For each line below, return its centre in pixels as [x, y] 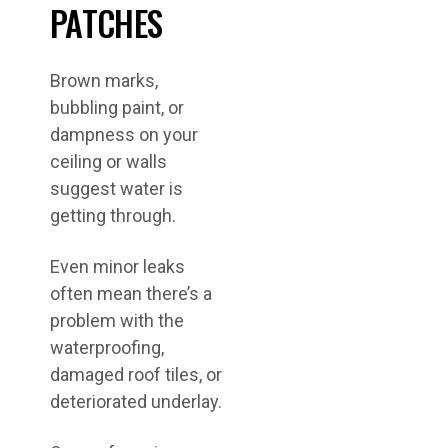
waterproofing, [107, 347]
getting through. [113, 215]
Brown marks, [104, 80]
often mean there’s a [131, 293]
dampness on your [124, 134]
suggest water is [116, 188]
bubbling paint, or [117, 107]
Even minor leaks [117, 266]
